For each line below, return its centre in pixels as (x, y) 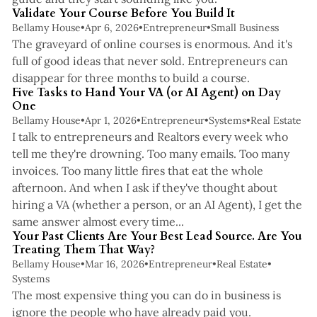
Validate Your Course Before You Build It (123, 13)
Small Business (244, 27)
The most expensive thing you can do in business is (146, 295)
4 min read (270, 212)
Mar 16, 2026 (114, 264)
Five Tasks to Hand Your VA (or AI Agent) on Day (146, 92)
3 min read (270, 69)
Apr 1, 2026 (110, 120)
